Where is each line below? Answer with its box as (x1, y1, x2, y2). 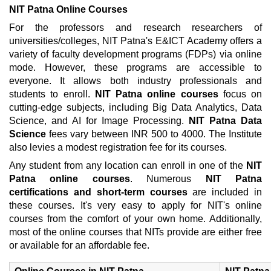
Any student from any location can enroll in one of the (9, 160, 246, 171)
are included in (187, 187, 262, 197)
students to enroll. (9, 89, 95, 99)
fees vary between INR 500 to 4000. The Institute (46, 129, 262, 139)
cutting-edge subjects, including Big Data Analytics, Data (9, 102, 262, 113)
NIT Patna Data (189, 116, 262, 126)
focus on (218, 89, 262, 99)
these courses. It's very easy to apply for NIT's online (9, 200, 262, 211)
